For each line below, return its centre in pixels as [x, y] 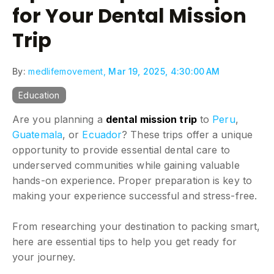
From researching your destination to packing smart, [136, 227]
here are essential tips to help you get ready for [124, 242]
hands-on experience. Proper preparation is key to [132, 181]
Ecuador [102, 135]
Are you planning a [59, 120]
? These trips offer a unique [187, 135]
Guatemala [37, 135]
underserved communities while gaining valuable [126, 165]
